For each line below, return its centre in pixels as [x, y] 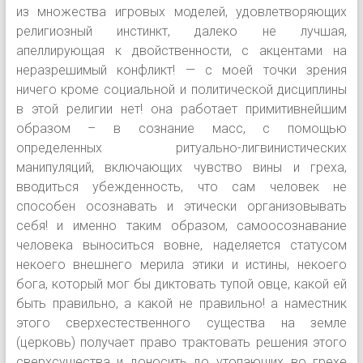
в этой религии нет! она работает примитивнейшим [181, 109]
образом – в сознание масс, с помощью [181, 128]
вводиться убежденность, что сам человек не [181, 186]
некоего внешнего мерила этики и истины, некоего [181, 264]
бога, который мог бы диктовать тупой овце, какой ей [181, 284]
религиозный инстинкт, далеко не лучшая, [181, 31]
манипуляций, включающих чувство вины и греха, [181, 167]
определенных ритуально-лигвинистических [181, 147]
